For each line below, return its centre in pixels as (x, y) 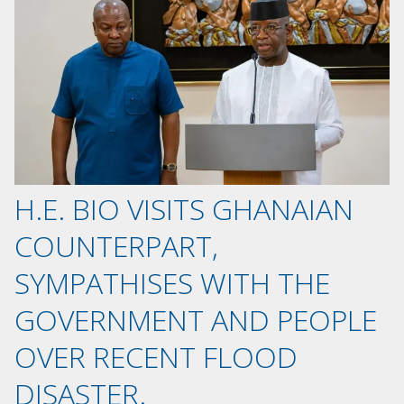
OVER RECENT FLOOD (156, 356)
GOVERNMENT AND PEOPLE (196, 319)
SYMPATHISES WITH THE (172, 282)
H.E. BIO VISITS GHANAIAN (184, 208)
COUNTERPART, (116, 245)
